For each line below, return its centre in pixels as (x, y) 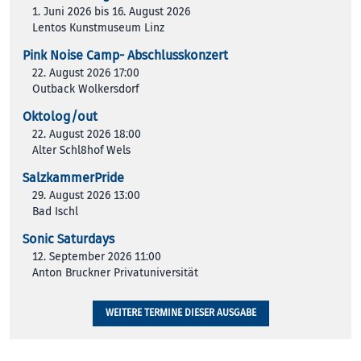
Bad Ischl (55, 211)
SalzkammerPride (73, 178)
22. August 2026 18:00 (87, 134)
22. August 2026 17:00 (86, 73)
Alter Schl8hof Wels (81, 150)
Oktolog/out (60, 116)
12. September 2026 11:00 (97, 256)
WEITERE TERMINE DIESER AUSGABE (180, 313)
